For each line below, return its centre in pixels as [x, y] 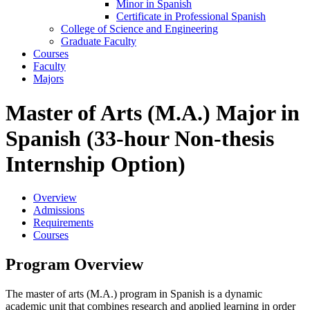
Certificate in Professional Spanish [191, 17]
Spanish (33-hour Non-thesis [140, 138]
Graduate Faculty [99, 42]
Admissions [59, 210]
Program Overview [74, 265]
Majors [48, 79]
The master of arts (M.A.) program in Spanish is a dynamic [134, 294]
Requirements [63, 223]
